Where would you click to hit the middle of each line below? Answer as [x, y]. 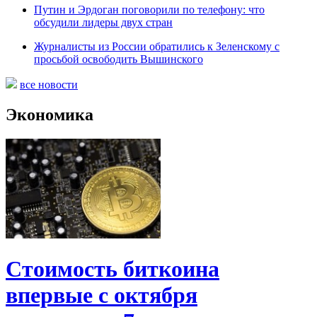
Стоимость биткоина [113, 269]
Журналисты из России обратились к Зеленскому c [157, 46]
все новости [49, 84]
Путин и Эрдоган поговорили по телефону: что [149, 9]
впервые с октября [102, 295]
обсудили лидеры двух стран [103, 22]
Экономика [50, 114]
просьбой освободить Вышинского [119, 59]
